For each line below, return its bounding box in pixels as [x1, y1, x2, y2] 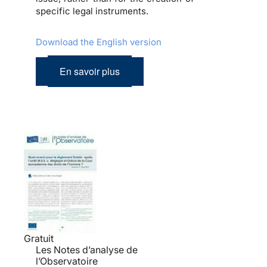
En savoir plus [60, 64, 120, 78]
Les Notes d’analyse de [36, 244, 138, 256]
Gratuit [24, 232, 54, 245]
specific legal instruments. [36, 5, 148, 17]
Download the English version [36, 36, 162, 48]
